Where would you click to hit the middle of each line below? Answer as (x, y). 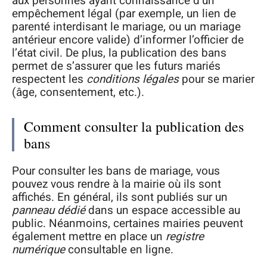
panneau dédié (49, 210)
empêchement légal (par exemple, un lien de (124, 13)
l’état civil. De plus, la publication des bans (119, 53)
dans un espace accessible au (163, 210)
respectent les (49, 79)
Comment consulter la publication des (134, 126)
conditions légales (133, 79)
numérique (38, 250)
